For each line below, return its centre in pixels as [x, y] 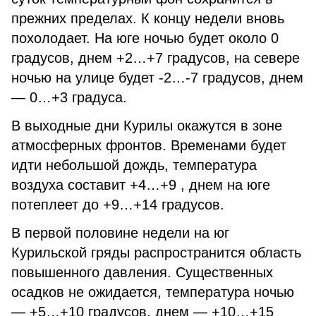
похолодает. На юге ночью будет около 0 [145, 38]
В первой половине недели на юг [120, 233]
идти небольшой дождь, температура [134, 165]
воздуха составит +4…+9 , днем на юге [141, 185]
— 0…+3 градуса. [71, 97]
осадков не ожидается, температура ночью [153, 292]
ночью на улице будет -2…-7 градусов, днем [157, 78]
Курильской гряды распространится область [156, 253]
